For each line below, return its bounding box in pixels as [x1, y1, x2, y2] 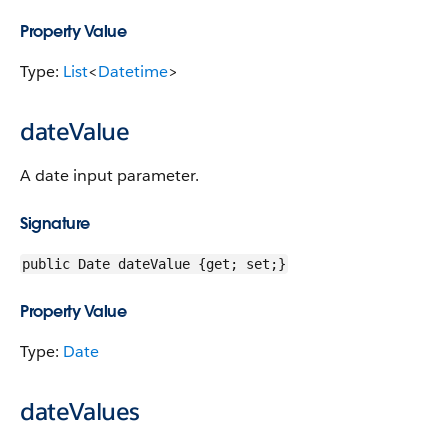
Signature [20, 213, 90, 234]
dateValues [20, 396, 140, 427]
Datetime [98, 61, 168, 82]
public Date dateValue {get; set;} [22, 256, 286, 272]
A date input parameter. [20, 165, 199, 186]
